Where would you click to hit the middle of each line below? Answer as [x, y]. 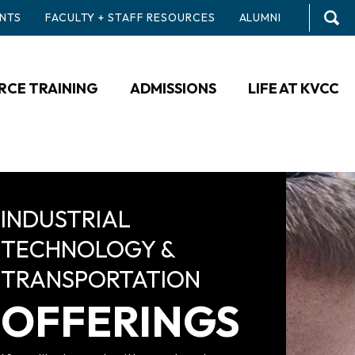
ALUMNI [260, 17]
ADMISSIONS [173, 88]
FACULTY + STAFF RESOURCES [130, 17]
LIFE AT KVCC [294, 88]
